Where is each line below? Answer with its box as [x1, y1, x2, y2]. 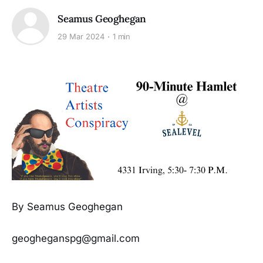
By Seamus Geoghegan [12, 201, 123, 213]
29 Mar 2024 [58, 32, 104, 42]
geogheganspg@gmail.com [12, 232, 140, 245]
